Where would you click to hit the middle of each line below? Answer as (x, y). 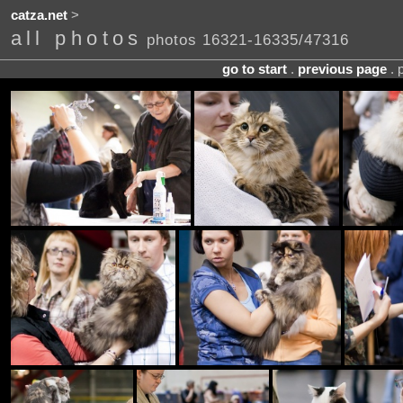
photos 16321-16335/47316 (247, 40)
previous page (342, 69)
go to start (254, 69)
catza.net (39, 16)
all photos (76, 39)
